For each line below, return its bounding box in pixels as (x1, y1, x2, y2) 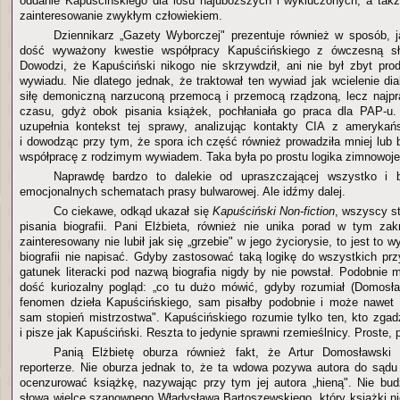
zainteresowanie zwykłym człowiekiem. (20, 9, 222, 22)
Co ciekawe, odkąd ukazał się (53, 204, 212, 218)
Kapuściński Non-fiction (212, 204, 335, 218)
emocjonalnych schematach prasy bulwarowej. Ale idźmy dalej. (20, 185, 346, 198)
